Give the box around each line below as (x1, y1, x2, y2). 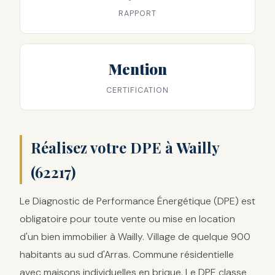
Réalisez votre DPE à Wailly (31, 137, 220, 157)
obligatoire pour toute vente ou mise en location (20, 212, 235, 225)
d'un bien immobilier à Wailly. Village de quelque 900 (20, 230, 250, 243)
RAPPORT (118, 8, 157, 18)
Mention (108, 59, 167, 79)
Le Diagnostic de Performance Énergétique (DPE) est (20, 194, 255, 207)
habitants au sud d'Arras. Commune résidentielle (20, 247, 234, 261)
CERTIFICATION (106, 85, 169, 96)
